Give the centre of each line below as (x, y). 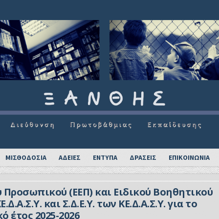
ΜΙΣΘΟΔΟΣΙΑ (26, 157)
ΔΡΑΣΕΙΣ (143, 157)
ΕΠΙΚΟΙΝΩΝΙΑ (189, 157)
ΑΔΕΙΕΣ (70, 157)
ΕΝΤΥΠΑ (105, 157)
